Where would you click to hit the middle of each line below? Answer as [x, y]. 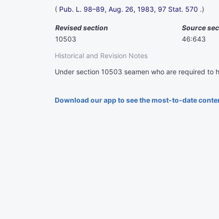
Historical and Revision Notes [101, 55]
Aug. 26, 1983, [132, 9]
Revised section [82, 28]
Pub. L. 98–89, [83, 9]
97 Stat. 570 [178, 9]
